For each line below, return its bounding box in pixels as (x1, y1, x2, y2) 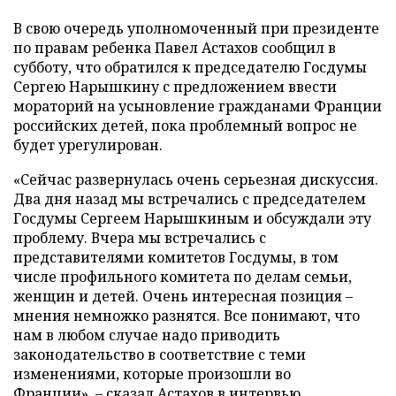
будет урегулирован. (13, 135, 163, 155)
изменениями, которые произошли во (13, 364, 291, 384)
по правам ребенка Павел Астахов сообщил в (13, 38, 336, 57)
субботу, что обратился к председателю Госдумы (13, 57, 367, 77)
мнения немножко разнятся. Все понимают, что (13, 306, 360, 325)
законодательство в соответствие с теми (13, 345, 306, 364)
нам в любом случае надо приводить (13, 325, 280, 345)
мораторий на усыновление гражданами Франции (13, 96, 382, 116)
